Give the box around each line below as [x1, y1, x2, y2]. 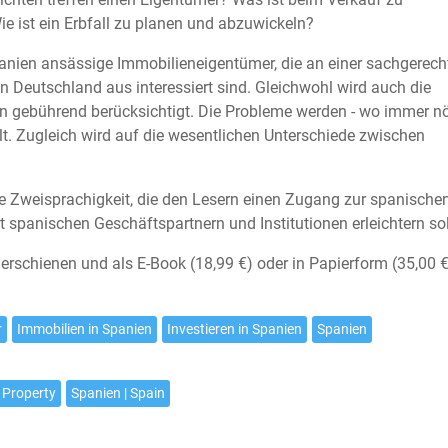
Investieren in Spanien [167, 320, 302, 337]
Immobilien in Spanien [17, 320, 152, 337]
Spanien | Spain [71, 384, 165, 401]
